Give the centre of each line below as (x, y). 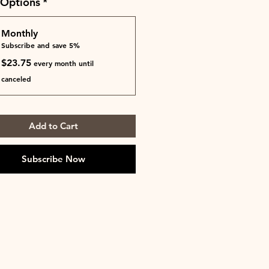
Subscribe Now (54, 159)
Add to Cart (54, 125)
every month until (63, 63)
